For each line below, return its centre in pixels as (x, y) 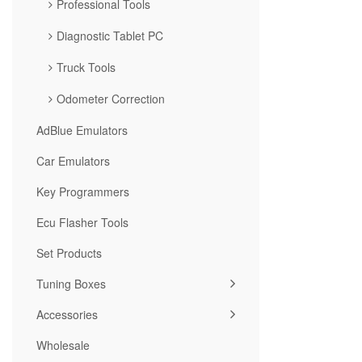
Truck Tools (86, 67)
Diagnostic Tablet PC (110, 35)
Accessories (67, 314)
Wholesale (63, 345)
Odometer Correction (111, 98)
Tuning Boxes (71, 283)
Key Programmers (83, 191)
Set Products (69, 253)
